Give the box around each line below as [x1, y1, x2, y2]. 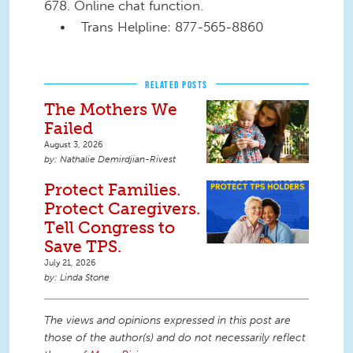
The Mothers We [44, 98, 177, 119]
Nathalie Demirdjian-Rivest [60, 153, 176, 165]
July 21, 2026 [44, 256, 96, 268]
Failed [44, 117, 93, 138]
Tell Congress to [44, 217, 175, 237]
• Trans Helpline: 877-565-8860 [44, 18, 264, 35]
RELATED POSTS [145, 78, 208, 91]
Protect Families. [44, 179, 180, 199]
